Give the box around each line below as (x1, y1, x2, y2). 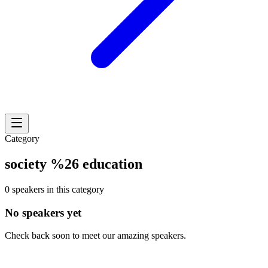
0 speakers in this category (5, 184, 104, 194)
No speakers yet (5, 206, 81, 219)
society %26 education (5, 156, 142, 172)
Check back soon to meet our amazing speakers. (5, 230, 186, 241)
